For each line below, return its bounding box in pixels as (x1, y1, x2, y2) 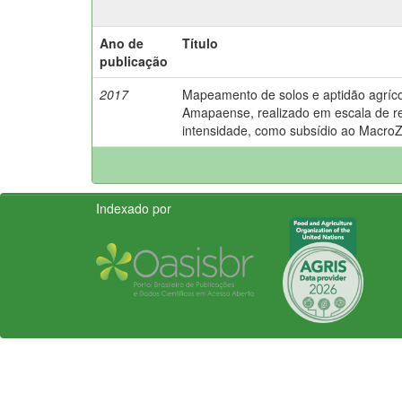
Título (182, 33, 218, 52)
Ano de (100, 33, 144, 52)
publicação (100, 51, 168, 70)
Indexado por (96, 198, 171, 217)
